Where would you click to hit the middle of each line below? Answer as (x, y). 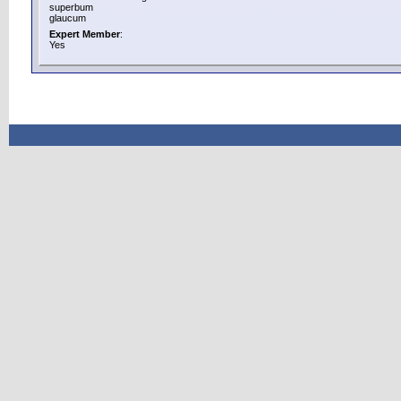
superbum (71, 7)
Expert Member (85, 34)
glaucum (68, 18)
